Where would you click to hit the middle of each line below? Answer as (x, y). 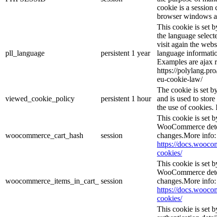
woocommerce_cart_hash (44, 136)
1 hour (141, 99)
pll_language (25, 53)
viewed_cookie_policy (40, 99)
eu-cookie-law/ (180, 79)
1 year (141, 53)
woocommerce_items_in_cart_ (52, 181)
